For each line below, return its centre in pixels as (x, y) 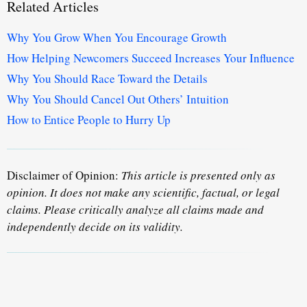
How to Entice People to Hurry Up (89, 119)
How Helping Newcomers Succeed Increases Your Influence (151, 58)
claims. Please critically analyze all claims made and (135, 209)
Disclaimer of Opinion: (64, 175)
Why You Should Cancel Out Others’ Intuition (118, 99)
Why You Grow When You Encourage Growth (117, 37)
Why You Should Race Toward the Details (107, 78)
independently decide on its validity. (95, 226)
